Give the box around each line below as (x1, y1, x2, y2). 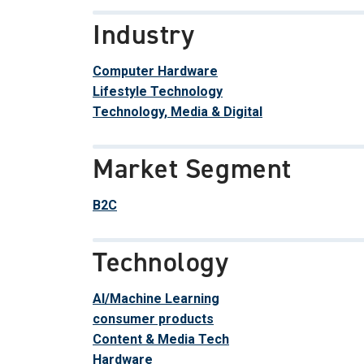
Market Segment (93, 149, 292, 187)
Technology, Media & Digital (93, 103, 262, 119)
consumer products (93, 310, 214, 327)
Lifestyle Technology (93, 83, 223, 99)
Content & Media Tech (93, 331, 229, 347)
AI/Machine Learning (93, 290, 219, 306)
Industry (93, 15, 195, 53)
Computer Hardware (93, 63, 218, 79)
